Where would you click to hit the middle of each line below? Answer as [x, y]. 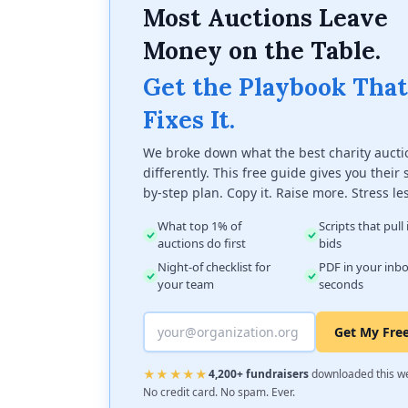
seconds [341, 284]
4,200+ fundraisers [258, 374]
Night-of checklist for [214, 267]
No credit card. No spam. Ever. [219, 392]
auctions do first [202, 243]
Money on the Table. [262, 50]
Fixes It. [189, 119]
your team [186, 284]
